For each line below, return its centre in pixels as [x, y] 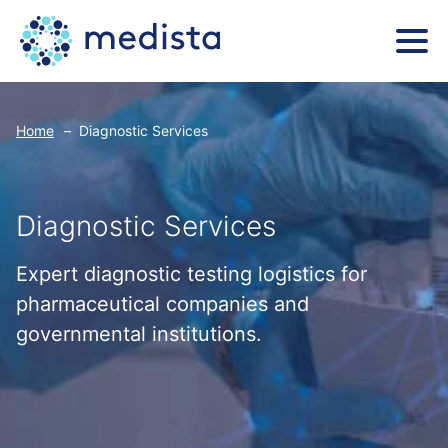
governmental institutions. [139, 334]
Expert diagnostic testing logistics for [191, 274]
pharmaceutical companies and [162, 304]
